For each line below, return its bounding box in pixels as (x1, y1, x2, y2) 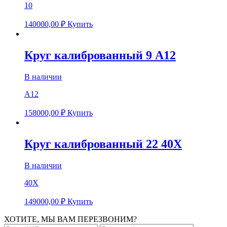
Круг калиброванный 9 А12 (24, 49, 176, 62)
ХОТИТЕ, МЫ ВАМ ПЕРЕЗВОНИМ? (4, 214, 137, 223)
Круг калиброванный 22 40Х (24, 137, 182, 151)
